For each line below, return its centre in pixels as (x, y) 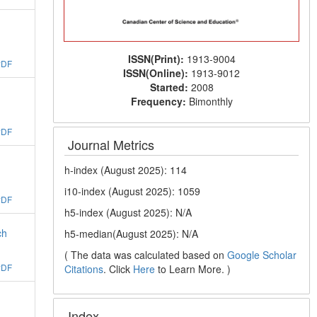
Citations (84, 269)
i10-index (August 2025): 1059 (133, 191)
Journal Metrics (111, 144)
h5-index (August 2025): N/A (128, 212)
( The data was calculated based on (146, 254)
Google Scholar (262, 254)
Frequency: (160, 101)
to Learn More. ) (193, 269)
